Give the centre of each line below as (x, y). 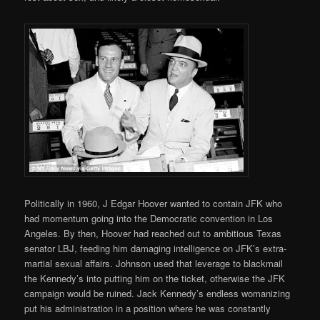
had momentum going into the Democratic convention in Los (149, 218)
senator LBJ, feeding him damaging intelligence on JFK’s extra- (156, 248)
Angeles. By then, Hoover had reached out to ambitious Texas (153, 233)
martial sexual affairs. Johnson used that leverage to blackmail (154, 263)
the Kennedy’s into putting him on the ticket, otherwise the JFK (155, 278)
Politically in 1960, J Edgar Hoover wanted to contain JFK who (154, 203)
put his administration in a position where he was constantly (148, 308)
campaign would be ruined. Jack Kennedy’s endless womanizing (157, 293)
